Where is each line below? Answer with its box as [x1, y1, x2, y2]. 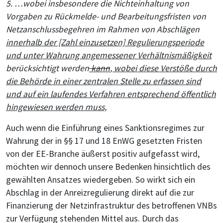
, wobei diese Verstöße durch [110, 63, 217, 74]
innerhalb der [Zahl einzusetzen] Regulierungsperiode [6, 37, 204, 48]
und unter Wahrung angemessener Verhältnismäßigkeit [6, 50, 212, 61]
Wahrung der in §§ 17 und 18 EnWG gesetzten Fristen [6, 135, 202, 147]
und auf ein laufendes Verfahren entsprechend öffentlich [6, 89, 216, 100]
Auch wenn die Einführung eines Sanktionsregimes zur [6, 122, 205, 134]
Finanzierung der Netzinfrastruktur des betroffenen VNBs [6, 200, 217, 212]
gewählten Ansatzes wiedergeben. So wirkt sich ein [6, 174, 195, 186]
